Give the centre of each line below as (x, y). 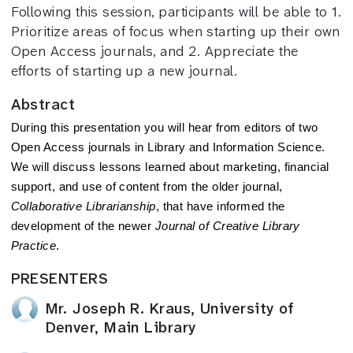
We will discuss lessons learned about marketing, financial (170, 167)
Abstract (43, 104)
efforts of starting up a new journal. (124, 71)
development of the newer (83, 226)
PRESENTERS (59, 279)
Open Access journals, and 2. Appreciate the (154, 51)
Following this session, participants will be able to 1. (176, 11)
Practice (33, 245)
